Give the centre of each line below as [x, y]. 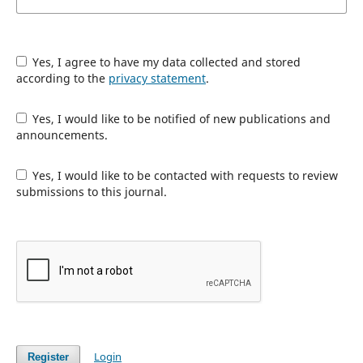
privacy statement [157, 78]
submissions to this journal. [91, 191]
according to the [62, 78]
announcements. [62, 135]
